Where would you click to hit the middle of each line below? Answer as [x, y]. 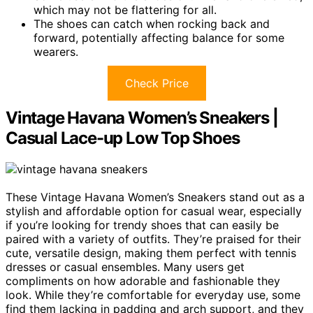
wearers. [56, 52]
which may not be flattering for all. [125, 10]
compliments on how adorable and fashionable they [143, 281]
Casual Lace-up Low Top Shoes [123, 138]
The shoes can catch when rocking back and [152, 24]
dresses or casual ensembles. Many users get [125, 267]
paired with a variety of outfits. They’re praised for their [153, 239]
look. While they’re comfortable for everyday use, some [153, 295]
